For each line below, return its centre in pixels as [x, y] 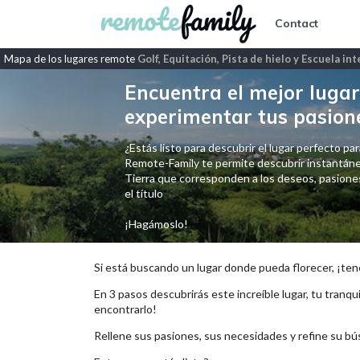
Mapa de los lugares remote [71, 59]
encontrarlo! [125, 309]
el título [143, 193]
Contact [297, 24]
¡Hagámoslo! [156, 224]
